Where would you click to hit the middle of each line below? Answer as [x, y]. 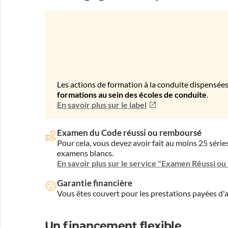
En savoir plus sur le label [102, 105]
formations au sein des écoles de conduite [132, 95]
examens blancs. [85, 153]
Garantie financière [95, 183]
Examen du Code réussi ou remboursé [129, 132]
